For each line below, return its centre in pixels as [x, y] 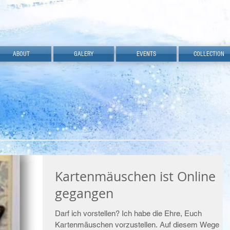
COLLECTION [209, 54]
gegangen [84, 193]
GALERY [84, 54]
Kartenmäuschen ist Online [135, 176]
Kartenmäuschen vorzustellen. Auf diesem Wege [137, 225]
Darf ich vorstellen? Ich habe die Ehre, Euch [128, 213]
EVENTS [146, 54]
